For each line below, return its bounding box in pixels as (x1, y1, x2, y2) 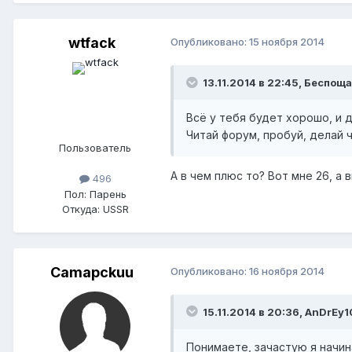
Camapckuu (50, 263, 134, 280)
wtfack (68, 35, 115, 52)
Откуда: (61, 202, 100, 215)
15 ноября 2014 (249, 35, 324, 49)
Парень (86, 187, 126, 200)
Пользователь (59, 141, 131, 155)
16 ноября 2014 (249, 264, 324, 277)
